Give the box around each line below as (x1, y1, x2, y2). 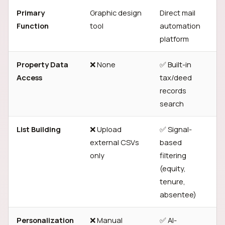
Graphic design (90, 8, 142, 18)
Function (17, 21, 49, 31)
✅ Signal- (160, 124, 192, 134)
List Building (17, 124, 61, 134)
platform (160, 34, 189, 44)
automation (160, 21, 200, 31)
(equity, (160, 163, 186, 173)
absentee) (160, 189, 196, 199)
